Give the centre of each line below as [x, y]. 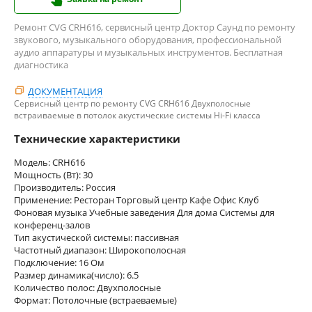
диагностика [41, 64]
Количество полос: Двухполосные [87, 287]
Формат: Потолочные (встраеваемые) [95, 300]
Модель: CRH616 [49, 162]
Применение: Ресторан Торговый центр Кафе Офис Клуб [136, 200]
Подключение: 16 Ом [59, 262]
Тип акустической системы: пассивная [96, 237]
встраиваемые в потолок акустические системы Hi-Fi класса [137, 115]
